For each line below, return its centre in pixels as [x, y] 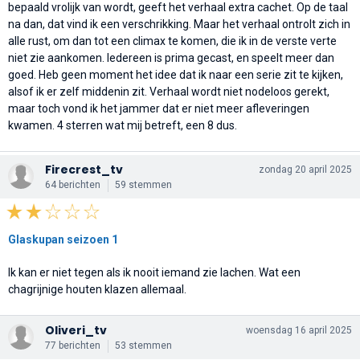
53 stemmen [143, 345]
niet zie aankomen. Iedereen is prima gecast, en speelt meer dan [171, 57]
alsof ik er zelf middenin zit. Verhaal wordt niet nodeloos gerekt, [169, 91]
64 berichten [73, 184]
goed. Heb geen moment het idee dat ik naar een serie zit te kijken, [176, 74]
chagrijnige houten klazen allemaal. [97, 289]
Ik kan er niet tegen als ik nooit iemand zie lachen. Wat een [154, 272]
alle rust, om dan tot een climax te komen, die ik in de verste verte [172, 41]
